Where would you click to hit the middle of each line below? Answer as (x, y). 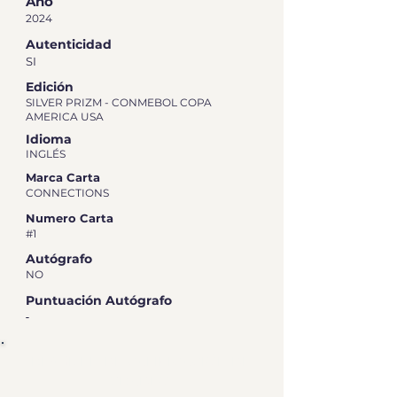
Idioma (49, 140)
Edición (50, 87)
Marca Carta (63, 178)
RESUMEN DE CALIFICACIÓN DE (141, 362)
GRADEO (141, 381)
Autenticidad (69, 45)
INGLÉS (46, 154)
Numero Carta (70, 218)
